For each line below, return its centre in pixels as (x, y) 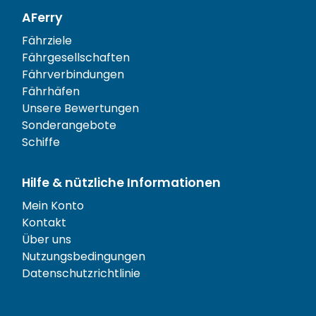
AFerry (42, 17)
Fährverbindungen (73, 74)
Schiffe (41, 142)
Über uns (47, 239)
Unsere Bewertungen (80, 108)
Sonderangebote (69, 125)
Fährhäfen (51, 91)
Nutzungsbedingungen (84, 256)
